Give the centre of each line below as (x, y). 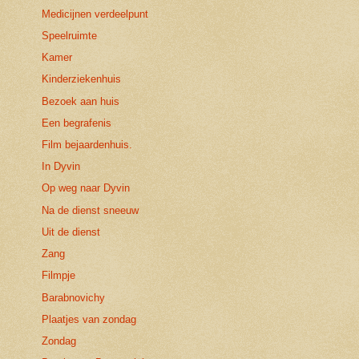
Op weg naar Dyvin (86, 188)
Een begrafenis (77, 123)
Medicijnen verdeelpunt (95, 14)
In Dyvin (61, 167)
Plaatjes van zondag (89, 319)
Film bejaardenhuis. (87, 144)
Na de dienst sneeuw (91, 210)
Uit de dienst (71, 232)
